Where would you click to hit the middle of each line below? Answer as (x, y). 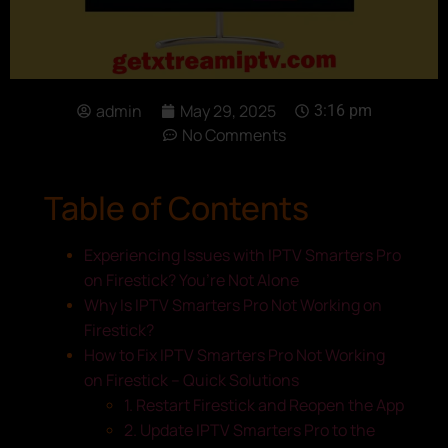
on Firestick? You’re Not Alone (191, 279)
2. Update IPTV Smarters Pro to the (249, 429)
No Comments (233, 134)
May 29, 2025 (227, 110)
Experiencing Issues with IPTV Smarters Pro (242, 254)
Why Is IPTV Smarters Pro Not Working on (233, 304)
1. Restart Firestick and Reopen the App (264, 404)
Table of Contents (176, 207)
